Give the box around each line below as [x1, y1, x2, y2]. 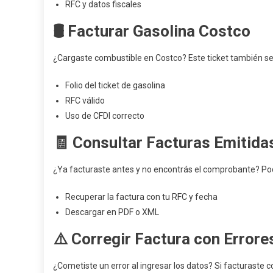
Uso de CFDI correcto [65, 111, 144, 121]
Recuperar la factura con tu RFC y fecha [65, 192, 218, 202]
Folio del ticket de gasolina [65, 80, 165, 90]
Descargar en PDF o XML [65, 207, 159, 217]
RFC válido [65, 96, 105, 105]
